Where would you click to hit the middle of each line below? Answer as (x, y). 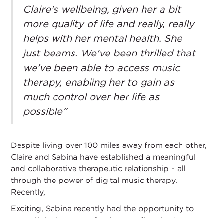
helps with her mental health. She (103, 38)
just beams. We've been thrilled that (109, 53)
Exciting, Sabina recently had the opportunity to (102, 208)
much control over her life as (91, 97)
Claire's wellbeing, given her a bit (102, 9)
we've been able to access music (101, 67)
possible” (45, 111)
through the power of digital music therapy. (94, 180)
